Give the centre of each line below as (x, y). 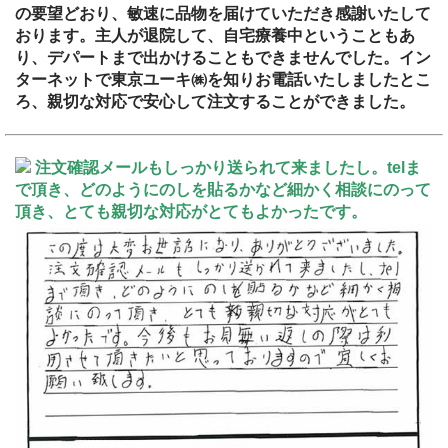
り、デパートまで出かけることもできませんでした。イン (223, 58)
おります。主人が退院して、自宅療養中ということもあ (215, 36)
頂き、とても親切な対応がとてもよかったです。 (191, 212)
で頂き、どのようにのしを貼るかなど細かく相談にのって (223, 190)
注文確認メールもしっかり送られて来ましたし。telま (228, 168)
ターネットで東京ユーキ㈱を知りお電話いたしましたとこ (223, 80)
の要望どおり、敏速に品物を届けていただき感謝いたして (223, 14)
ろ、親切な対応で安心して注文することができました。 (215, 102)
